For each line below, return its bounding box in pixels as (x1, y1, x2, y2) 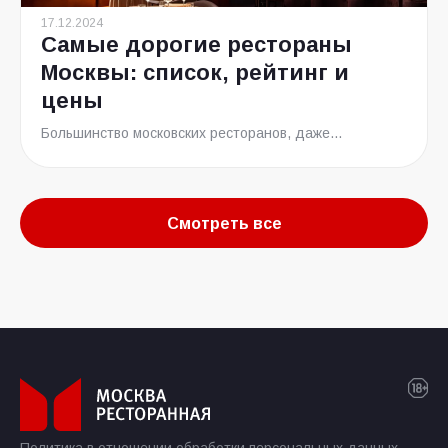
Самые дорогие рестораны (41, 32, 352, 57)
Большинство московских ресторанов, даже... (41, 125, 342, 141)
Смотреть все (166, 214, 282, 232)
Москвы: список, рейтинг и (41, 60, 349, 85)
